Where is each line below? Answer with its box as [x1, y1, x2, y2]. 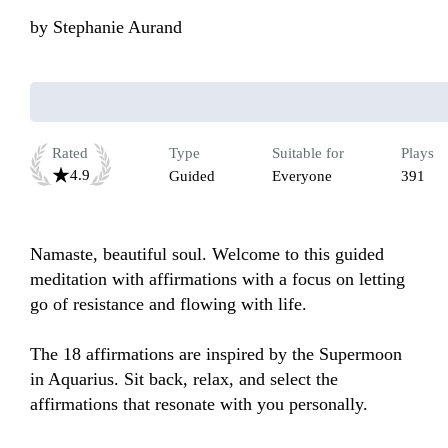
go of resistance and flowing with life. [30, 294, 307, 315]
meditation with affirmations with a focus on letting [30, 269, 405, 290]
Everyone [272, 168, 332, 185]
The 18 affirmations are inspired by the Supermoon [30, 344, 402, 365]
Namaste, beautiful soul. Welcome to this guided [30, 244, 384, 265]
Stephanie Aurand [53, 17, 182, 38]
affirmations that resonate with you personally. [30, 394, 373, 415]
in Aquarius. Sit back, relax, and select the [30, 369, 338, 390]
